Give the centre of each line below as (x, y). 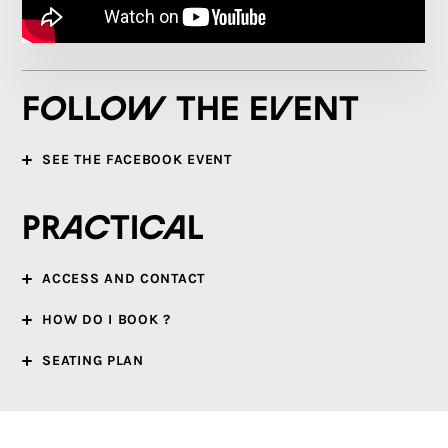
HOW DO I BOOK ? (106, 319)
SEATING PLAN (93, 360)
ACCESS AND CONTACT (123, 278)
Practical (113, 229)
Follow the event (191, 110)
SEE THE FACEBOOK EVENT (137, 159)
